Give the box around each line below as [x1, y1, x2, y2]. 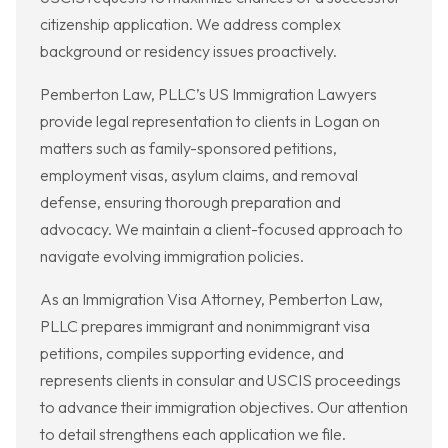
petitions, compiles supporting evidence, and [40, 343, 344, 364]
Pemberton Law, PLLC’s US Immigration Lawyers [40, 84, 377, 105]
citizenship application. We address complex [40, 14, 341, 35]
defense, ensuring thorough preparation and [40, 192, 341, 213]
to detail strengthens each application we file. [40, 424, 346, 445]
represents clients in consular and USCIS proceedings [40, 370, 401, 391]
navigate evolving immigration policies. [40, 246, 304, 267]
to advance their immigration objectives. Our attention [40, 397, 408, 418]
